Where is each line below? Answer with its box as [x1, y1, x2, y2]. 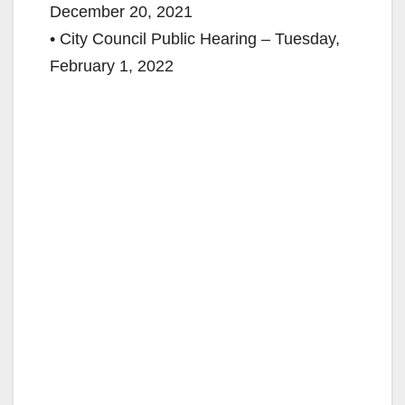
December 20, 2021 [50, 2, 193, 21]
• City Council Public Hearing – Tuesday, [50, 29, 340, 48]
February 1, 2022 [50, 56, 174, 75]
